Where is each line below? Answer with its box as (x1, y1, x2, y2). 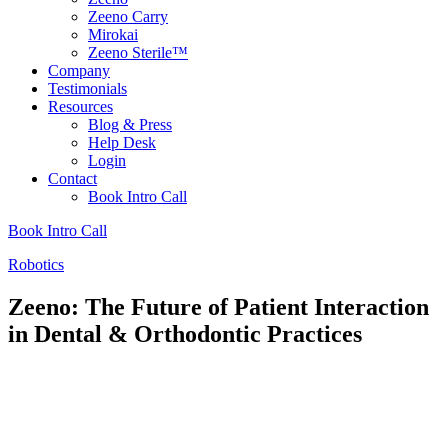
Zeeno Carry (88, 8, 168, 25)
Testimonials (48, 80, 127, 97)
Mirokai (88, 26, 138, 43)
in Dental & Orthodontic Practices (8, 320, 362, 347)
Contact (48, 170, 97, 187)
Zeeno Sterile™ (88, 44, 188, 61)
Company (48, 62, 110, 79)
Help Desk (88, 134, 156, 151)
